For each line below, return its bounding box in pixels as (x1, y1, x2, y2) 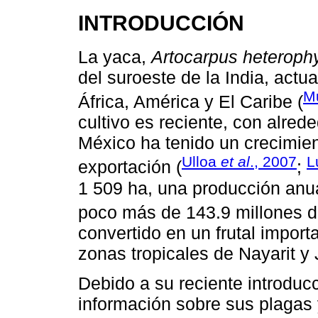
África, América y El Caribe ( (78, 92, 303, 112)
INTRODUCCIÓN (78, 10, 244, 35)
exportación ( (78, 157, 182, 177)
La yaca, (78, 46, 151, 67)
